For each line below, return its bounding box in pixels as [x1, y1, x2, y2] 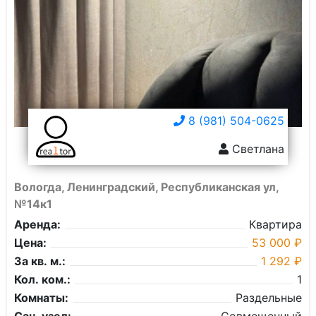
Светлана [229, 142, 284, 156]
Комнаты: [14, 291, 68, 305]
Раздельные [236, 291, 302, 305]
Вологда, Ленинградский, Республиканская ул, [14, 180, 279, 194]
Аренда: [14, 217, 61, 231]
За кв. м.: [14, 254, 66, 268]
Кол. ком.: [14, 272, 71, 286]
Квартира [249, 217, 302, 231]
